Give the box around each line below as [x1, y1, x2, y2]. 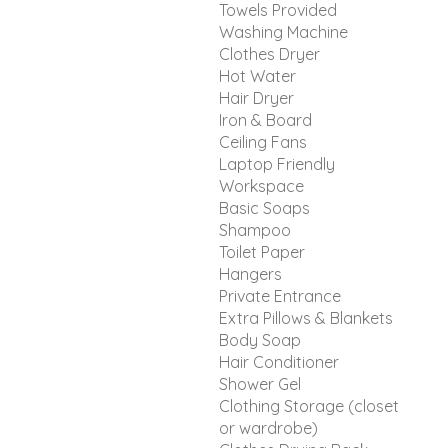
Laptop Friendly [219, 153, 335, 174]
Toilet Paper [219, 241, 305, 262]
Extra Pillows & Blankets [219, 307, 393, 328]
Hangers [219, 263, 282, 284]
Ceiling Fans [219, 131, 307, 152]
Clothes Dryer [219, 43, 320, 64]
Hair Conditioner [219, 351, 339, 372]
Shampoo [219, 219, 291, 240]
